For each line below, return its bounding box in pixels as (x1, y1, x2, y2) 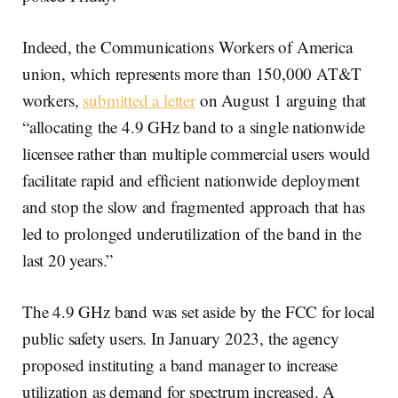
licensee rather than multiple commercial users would (22, 142, 371, 165)
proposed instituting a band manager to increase (22, 354, 338, 377)
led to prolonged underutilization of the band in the (22, 222, 362, 245)
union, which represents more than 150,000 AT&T (22, 62, 362, 85)
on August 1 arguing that (195, 89, 367, 112)
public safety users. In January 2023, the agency (22, 327, 339, 350)
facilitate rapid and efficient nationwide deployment (22, 169, 361, 192)
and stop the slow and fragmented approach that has (22, 195, 365, 219)
